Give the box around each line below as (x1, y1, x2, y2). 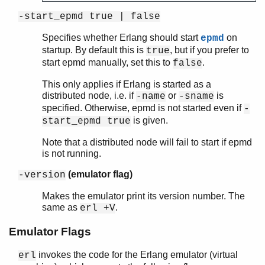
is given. (131, 115, 168, 125)
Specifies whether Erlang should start (42, 32, 201, 43)
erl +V (80, 202, 115, 214)
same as (42, 202, 80, 212)
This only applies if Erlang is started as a (42, 79, 211, 89)
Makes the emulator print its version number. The (42, 190, 245, 201)
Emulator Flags (9, 225, 91, 238)
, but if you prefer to (170, 44, 249, 55)
